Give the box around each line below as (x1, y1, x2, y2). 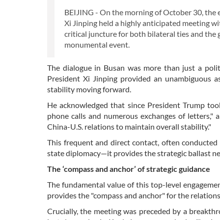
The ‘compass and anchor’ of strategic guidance (47, 164, 210, 174)
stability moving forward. (47, 84, 131, 94)
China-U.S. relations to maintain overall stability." (47, 122, 211, 132)
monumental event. (64, 40, 131, 50)
